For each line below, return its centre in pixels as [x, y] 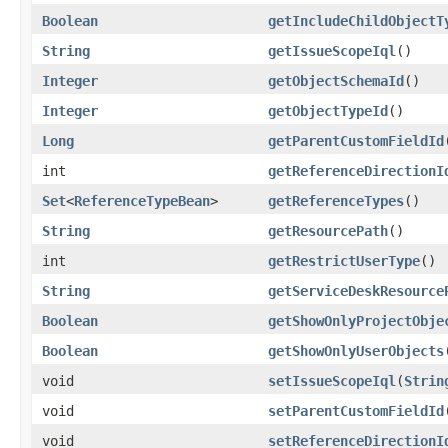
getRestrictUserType [344, 260]
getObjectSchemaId [336, 80]
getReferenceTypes [336, 200]
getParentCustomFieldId [356, 140]
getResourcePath [328, 230]
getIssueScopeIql [332, 50]
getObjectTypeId [328, 110]
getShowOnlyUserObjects [356, 350]
